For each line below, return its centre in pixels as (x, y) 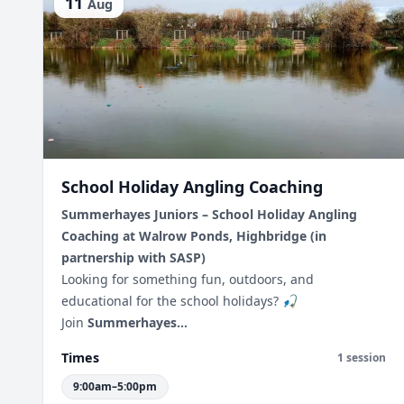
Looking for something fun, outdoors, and (188, 279)
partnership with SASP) (133, 257)
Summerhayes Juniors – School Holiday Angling (209, 214)
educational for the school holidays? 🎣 (179, 301)
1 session (362, 357)
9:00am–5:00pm (115, 386)
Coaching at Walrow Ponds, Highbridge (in (194, 236)
